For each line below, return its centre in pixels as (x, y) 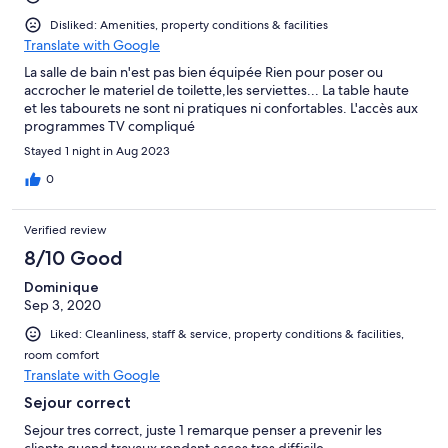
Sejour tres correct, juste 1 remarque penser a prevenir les (203, 430)
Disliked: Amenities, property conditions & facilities (189, 25)
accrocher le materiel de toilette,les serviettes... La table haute (216, 90)
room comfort (61, 355)
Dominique (61, 287)
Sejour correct (77, 403)
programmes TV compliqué (109, 126)
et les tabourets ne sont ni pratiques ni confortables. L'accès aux (221, 108)
